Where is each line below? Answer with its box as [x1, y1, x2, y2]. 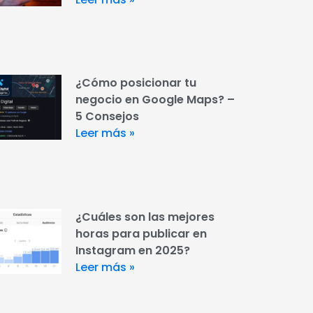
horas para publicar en [75, 225, 207, 242]
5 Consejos [75, 108, 139, 125]
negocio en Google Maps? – [75, 92, 235, 108]
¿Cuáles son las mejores [75, 208, 214, 225]
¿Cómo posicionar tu [75, 75, 196, 92]
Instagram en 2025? [75, 242, 190, 259]
